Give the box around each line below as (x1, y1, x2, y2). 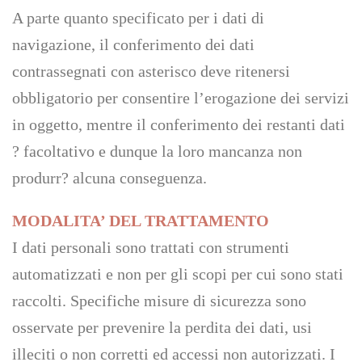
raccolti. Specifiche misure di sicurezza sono (12, 292, 306, 309)
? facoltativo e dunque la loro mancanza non (12, 142, 302, 160)
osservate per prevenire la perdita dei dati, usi (12, 318, 312, 336)
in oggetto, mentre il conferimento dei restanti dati (12, 116, 345, 133)
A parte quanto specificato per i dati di (12, 9, 264, 27)
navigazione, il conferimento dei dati (12, 36, 255, 53)
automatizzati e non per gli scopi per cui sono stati (12, 265, 343, 283)
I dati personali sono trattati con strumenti (12, 238, 289, 256)
